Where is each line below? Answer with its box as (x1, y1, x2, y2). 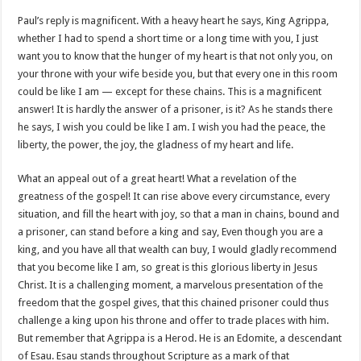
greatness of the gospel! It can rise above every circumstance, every (18, 190, 330, 202)
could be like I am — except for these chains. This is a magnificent (18, 85, 322, 98)
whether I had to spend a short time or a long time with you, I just (18, 32, 319, 44)
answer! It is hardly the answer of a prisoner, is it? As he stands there (18, 103, 334, 115)
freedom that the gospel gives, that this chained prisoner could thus (18, 297, 330, 309)
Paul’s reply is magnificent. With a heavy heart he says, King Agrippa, (18, 15, 330, 27)
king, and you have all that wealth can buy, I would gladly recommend (18, 243, 338, 255)
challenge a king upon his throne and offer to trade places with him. (18, 314, 330, 326)
